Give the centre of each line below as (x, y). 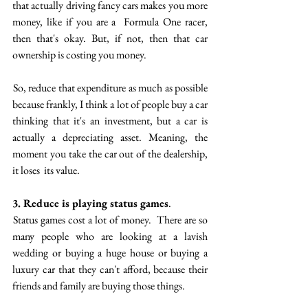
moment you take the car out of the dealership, (110, 154)
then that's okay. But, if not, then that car (110, 38)
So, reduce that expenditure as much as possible (110, 88)
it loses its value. (47, 170)
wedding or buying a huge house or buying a (110, 253)
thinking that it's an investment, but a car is (110, 121)
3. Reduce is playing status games (90, 203)
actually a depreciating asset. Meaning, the (110, 137)
